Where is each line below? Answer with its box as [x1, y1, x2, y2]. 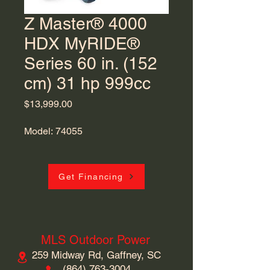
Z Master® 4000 [24, 14, 147, 33]
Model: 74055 [24, 125, 83, 137]
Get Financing [58, 172, 124, 181]
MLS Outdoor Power [41, 233, 150, 247]
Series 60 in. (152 [24, 54, 157, 73]
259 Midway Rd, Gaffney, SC [32, 249, 161, 261]
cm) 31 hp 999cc [24, 74, 151, 93]
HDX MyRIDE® [24, 34, 140, 53]
